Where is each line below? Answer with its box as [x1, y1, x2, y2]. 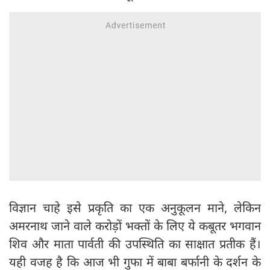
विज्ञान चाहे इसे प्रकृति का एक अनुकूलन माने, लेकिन [9, 199, 261, 216]
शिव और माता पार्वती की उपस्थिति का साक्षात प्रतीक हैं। [9, 236, 261, 253]
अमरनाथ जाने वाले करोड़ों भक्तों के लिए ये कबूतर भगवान [9, 218, 261, 234]
